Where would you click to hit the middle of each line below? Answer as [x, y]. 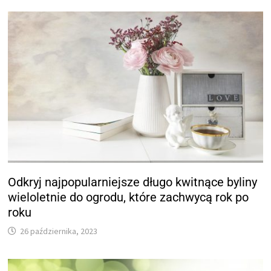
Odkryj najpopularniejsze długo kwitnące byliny [133, 182]
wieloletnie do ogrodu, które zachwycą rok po [129, 198]
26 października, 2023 [59, 231]
